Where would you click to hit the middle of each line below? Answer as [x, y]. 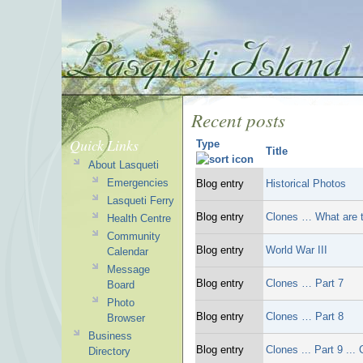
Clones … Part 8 [305, 316]
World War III [297, 250]
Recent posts [238, 120]
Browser [126, 318]
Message [128, 269]
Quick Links [104, 145]
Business [110, 336]
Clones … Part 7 [305, 283]
